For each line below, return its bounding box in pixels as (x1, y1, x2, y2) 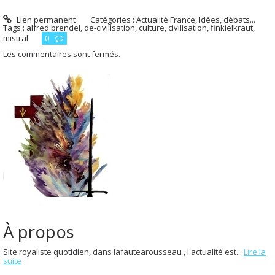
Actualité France (136, 14, 196, 25)
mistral (3, 32, 28, 44)
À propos (3, 220, 74, 244)
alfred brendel (26, 21, 80, 33)
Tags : (3, 21, 26, 33)
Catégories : (90, 14, 137, 25)
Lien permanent (14, 14, 76, 25)
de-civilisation (84, 21, 135, 33)
